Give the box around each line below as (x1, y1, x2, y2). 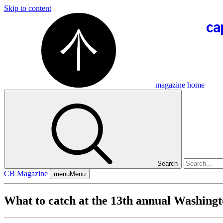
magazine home (155, 81, 205, 89)
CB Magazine (4, 169, 48, 178)
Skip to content (4, 4, 51, 12)
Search (157, 160, 178, 167)
